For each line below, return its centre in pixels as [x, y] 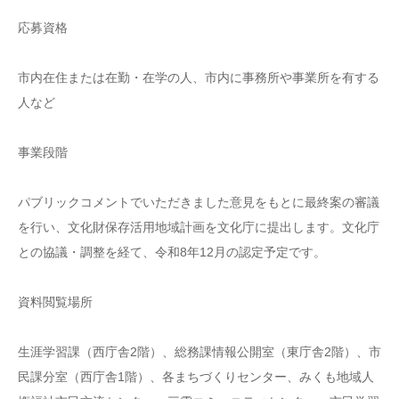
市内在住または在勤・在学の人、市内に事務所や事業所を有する [199, 77]
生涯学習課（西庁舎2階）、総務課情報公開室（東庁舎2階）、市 [199, 352]
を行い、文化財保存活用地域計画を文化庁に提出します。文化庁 [199, 227]
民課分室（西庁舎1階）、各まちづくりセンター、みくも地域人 [196, 377]
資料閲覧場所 [55, 302]
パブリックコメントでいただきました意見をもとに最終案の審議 [199, 202]
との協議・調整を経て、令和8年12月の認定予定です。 [172, 252]
